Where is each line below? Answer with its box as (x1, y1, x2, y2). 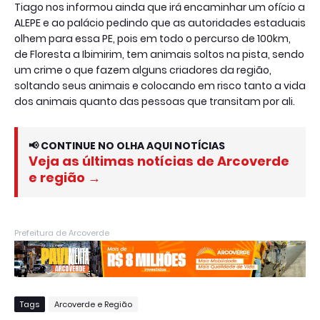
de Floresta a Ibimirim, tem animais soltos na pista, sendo (14, 46, 304, 61)
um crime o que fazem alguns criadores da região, (14, 62, 271, 77)
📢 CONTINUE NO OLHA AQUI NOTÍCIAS (29, 138, 225, 153)
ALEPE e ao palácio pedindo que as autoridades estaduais (14, 15, 306, 30)
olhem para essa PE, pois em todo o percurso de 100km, (14, 31, 291, 46)
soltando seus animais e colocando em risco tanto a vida (14, 78, 306, 93)
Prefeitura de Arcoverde (14, 226, 109, 239)
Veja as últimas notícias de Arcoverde (29, 151, 289, 170)
